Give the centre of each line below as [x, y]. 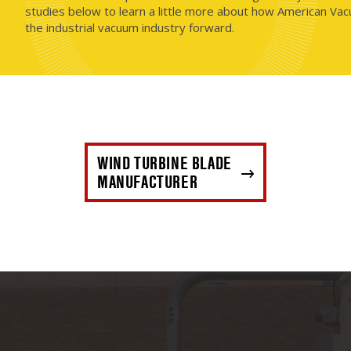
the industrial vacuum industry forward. [130, 28]
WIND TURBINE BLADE [164, 163]
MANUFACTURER [147, 182]
